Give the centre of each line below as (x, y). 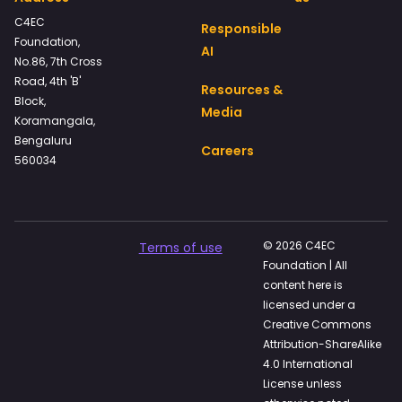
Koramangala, (55, 121)
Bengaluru (43, 140)
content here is (303, 285)
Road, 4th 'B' (48, 81)
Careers (227, 151)
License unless (303, 384)
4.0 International (308, 364)
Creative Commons (318, 324)
